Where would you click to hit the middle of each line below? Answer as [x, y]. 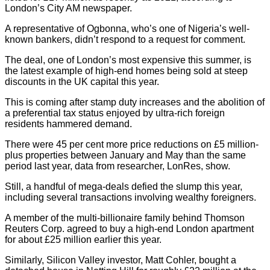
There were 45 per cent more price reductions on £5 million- [132, 144]
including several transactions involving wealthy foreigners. [130, 197]
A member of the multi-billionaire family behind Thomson [125, 218]
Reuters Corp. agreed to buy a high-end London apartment [129, 228]
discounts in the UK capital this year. [82, 81]
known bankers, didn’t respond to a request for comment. [125, 39]
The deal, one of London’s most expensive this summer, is [128, 60]
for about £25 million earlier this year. [83, 239]
